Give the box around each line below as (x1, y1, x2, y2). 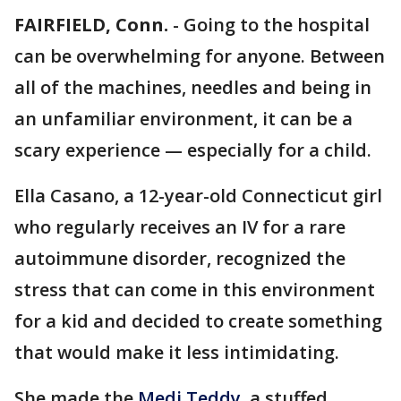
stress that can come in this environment (14, 277, 375, 302)
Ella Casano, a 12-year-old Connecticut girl (14, 183, 382, 208)
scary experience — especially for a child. (14, 138, 371, 162)
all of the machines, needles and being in (14, 75, 371, 99)
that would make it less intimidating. (14, 340, 339, 364)
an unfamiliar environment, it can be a (14, 107, 353, 131)
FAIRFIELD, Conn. (14, 13, 168, 37)
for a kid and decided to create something (14, 309, 382, 333)
